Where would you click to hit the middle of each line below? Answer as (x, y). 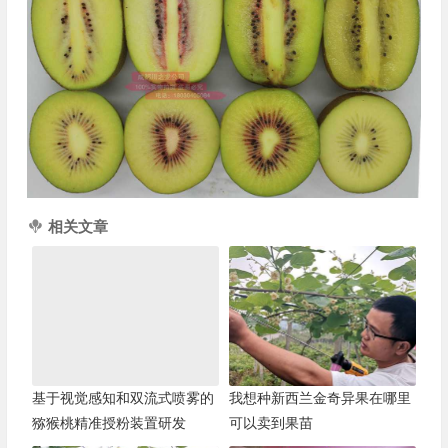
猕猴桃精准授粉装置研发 (108, 422)
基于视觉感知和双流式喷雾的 (122, 397)
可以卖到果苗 (270, 422)
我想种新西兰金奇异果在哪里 (319, 397)
